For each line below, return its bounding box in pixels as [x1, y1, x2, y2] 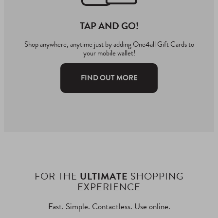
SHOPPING [127, 169, 184, 184]
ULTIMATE [79, 169, 128, 184]
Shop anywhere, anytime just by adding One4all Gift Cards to [24, 39, 194, 50]
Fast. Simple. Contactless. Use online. [48, 200, 170, 213]
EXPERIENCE [77, 180, 141, 195]
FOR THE [34, 169, 80, 184]
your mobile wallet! [83, 48, 135, 59]
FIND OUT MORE [80, 73, 138, 84]
